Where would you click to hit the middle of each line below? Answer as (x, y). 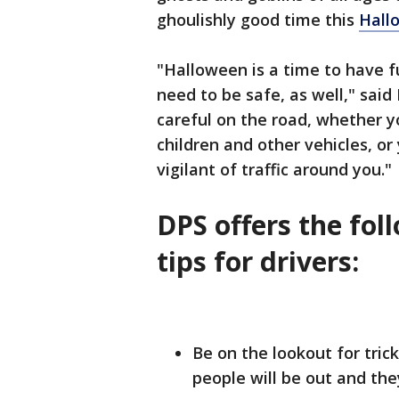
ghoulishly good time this (258, 20)
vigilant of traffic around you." (274, 169)
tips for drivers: (258, 261)
